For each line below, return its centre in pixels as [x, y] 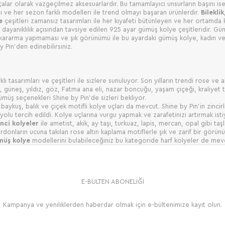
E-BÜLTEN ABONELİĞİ [113, 181]
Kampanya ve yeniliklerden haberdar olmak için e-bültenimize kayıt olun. [113, 204]
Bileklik [212, 12]
